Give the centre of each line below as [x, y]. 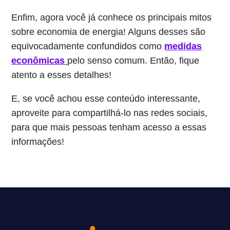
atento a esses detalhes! [62, 75]
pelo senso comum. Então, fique [133, 61]
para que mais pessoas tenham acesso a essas [109, 127]
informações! [38, 142]
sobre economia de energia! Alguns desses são [109, 32]
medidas [183, 46]
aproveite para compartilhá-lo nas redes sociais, [110, 113]
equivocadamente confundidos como [88, 46]
